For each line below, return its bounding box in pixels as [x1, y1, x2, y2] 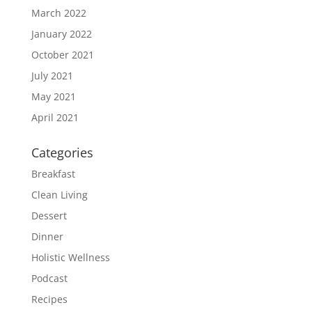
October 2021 [31, 48, 94, 62]
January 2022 [31, 27, 92, 41]
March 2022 [31, 6, 86, 20]
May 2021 [31, 90, 76, 104]
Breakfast [31, 167, 75, 181]
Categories [31, 144, 93, 162]
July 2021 [31, 69, 73, 83]
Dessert [31, 209, 67, 223]
